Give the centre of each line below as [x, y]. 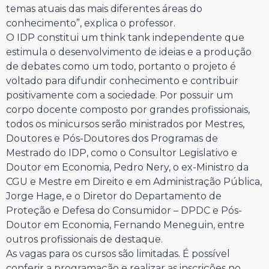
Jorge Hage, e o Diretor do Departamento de [114, 196]
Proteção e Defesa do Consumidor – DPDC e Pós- [124, 210]
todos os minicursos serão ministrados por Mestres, [125, 124]
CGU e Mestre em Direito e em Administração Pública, [134, 182]
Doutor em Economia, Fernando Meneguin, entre [125, 225]
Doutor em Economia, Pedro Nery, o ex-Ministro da [127, 167]
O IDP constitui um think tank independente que [125, 38]
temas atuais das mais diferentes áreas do [104, 9]
